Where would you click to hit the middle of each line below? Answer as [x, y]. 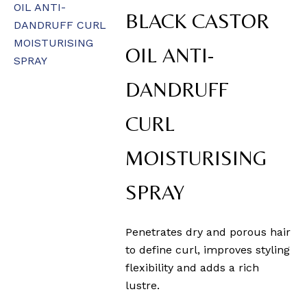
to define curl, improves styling [208, 250]
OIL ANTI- [170, 56]
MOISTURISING [196, 158]
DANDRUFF [177, 90]
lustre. [143, 286]
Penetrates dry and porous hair [208, 232]
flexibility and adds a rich [193, 268]
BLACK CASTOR [198, 21]
